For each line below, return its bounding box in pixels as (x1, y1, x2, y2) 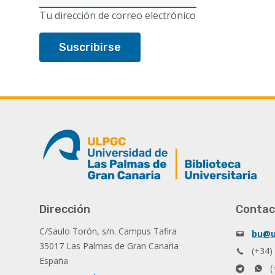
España (39, 255, 68, 266)
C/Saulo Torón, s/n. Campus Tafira (39, 225, 177, 237)
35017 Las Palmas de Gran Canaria (39, 240, 179, 252)
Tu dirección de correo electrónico (39, 9, 196, 22)
